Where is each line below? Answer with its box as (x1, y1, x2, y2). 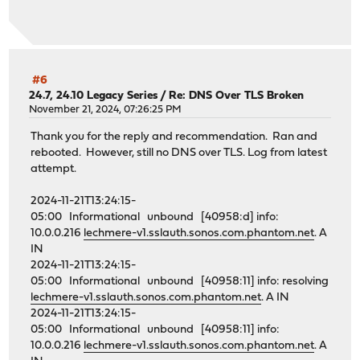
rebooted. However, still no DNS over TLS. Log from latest (31, 147, 328, 160)
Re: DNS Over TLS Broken (169, 89, 305, 102)
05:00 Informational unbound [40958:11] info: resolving (31, 276, 329, 288)
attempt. (31, 163, 77, 176)
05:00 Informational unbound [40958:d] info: (31, 211, 280, 224)
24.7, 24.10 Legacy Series (29, 89, 158, 102)
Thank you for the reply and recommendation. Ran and (31, 131, 318, 144)
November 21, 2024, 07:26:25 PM (29, 104, 182, 115)
